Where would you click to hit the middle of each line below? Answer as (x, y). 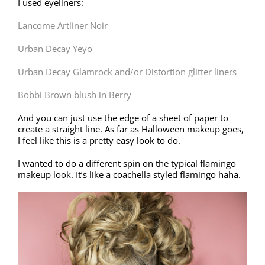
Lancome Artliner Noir (63, 25)
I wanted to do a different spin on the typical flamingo (127, 163)
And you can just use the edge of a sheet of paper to (123, 118)
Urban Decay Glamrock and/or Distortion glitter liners (127, 72)
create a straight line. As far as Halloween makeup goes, (131, 129)
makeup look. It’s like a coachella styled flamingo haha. (129, 174)
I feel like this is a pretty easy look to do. (99, 140)
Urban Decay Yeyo (55, 49)
